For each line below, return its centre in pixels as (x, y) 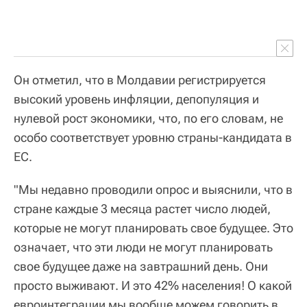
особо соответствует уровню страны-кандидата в (153, 138)
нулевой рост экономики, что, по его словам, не (148, 119)
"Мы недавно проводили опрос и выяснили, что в (153, 190)
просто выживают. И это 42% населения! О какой (153, 286)
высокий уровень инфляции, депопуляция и (136, 99)
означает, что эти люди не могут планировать (143, 247)
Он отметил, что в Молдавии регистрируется (140, 80)
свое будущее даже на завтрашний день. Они (141, 267)
